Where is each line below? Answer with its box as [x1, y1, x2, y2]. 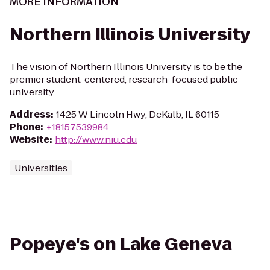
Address [10, 108, 51, 121]
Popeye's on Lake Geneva [10, 233, 232, 256]
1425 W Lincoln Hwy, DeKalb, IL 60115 [56, 108, 219, 121]
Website [10, 133, 49, 146]
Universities [14, 162, 67, 174]
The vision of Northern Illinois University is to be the [10, 60, 242, 73]
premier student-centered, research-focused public [10, 73, 238, 86]
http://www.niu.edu [55, 133, 137, 146]
